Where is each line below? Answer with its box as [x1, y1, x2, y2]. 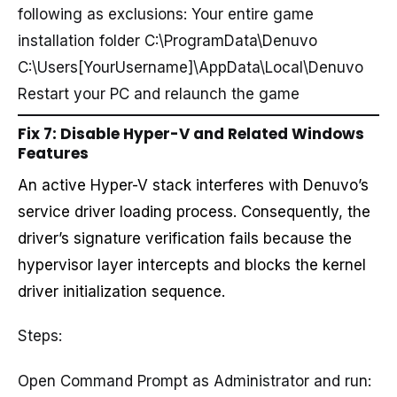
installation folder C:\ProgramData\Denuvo [18, 31, 317, 50]
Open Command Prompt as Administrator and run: [18, 371, 371, 390]
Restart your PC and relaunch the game [18, 84, 300, 103]
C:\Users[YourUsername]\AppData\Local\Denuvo [18, 58, 363, 76]
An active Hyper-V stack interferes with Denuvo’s [18, 175, 369, 194]
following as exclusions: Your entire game [18, 4, 314, 23]
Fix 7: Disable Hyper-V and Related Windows [18, 122, 364, 144]
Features [18, 142, 89, 164]
